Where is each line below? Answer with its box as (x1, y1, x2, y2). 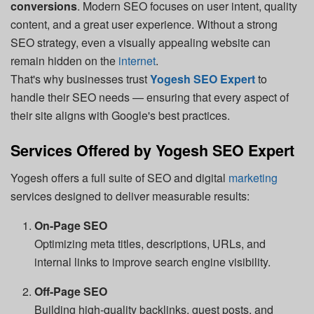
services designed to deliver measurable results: (11, 187, 250, 204)
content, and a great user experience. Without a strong (11, 15, 278, 32)
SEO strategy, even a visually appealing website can (11, 34, 271, 50)
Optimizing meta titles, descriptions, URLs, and (34, 235, 266, 252)
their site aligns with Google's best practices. (11, 107, 230, 123)
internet (118, 52, 156, 69)
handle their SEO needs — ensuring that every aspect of (11, 88, 289, 105)
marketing (228, 169, 278, 186)
